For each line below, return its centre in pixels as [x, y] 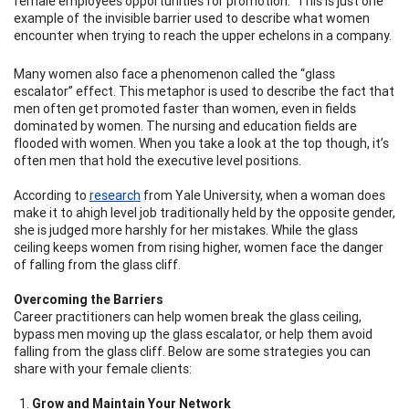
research [115, 195]
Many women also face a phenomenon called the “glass [174, 73]
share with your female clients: [103, 368]
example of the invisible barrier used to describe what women [192, 18]
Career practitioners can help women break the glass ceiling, [188, 316]
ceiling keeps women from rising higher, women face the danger [199, 247]
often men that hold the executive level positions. [157, 160]
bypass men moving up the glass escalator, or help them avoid [193, 334]
